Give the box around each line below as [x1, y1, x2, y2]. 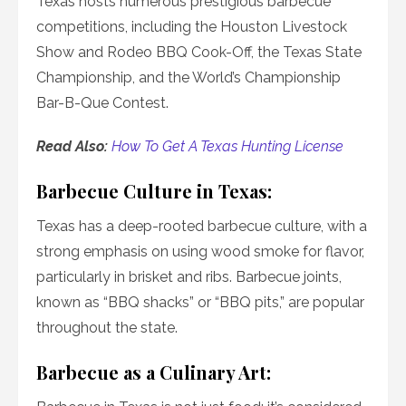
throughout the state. [36, 319, 178, 337]
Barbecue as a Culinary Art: [36, 360, 271, 385]
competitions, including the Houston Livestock [36, 18, 347, 36]
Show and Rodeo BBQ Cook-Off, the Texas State [36, 43, 362, 62]
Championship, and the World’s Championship [36, 69, 341, 87]
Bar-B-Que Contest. [36, 94, 169, 112]
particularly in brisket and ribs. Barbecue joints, [36, 268, 342, 286]
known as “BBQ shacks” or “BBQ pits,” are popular [36, 294, 364, 312]
